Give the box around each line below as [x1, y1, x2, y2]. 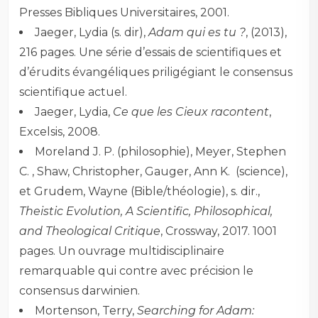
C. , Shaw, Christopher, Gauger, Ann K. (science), [19, 164, 288, 178]
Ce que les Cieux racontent [113, 104, 270, 119]
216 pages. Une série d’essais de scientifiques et [19, 45, 283, 59]
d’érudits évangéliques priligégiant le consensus [19, 65, 293, 79]
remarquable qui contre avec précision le [19, 263, 254, 278]
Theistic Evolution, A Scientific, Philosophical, [19, 204, 273, 218]
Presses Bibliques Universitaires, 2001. [19, 5, 230, 19]
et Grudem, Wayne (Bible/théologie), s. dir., [19, 184, 261, 198]
